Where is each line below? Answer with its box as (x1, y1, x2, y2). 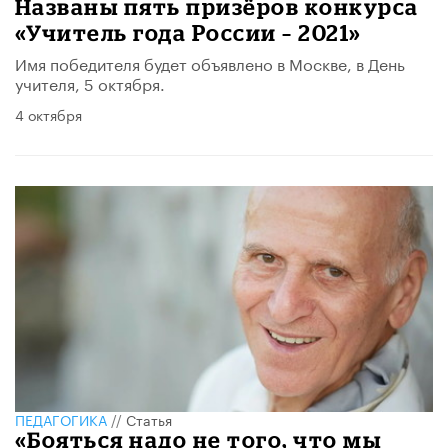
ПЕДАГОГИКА (15, 408, 107, 431)
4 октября (15, 103, 82, 126)
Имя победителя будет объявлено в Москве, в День (15, 50, 405, 76)
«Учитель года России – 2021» (15, 20, 362, 46)
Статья (126, 408, 172, 431)
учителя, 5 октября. (15, 70, 165, 96)
